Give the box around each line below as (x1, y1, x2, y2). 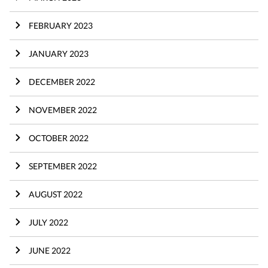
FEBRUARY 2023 (29, 20, 93, 31)
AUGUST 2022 (29, 188, 83, 199)
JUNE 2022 (29, 245, 71, 255)
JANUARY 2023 (29, 48, 89, 59)
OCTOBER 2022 (29, 132, 89, 143)
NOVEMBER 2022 (29, 104, 97, 115)
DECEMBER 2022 (29, 76, 95, 87)
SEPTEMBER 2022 (29, 160, 97, 171)
